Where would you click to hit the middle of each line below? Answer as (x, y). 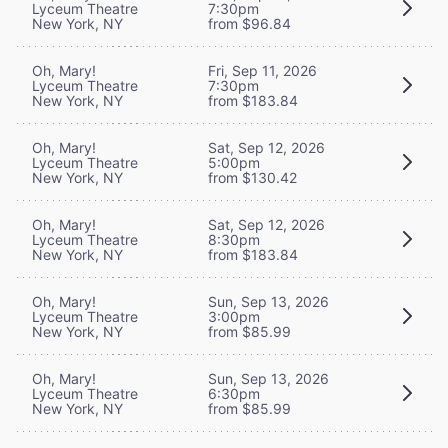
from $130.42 (252, 177)
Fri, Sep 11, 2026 (262, 70)
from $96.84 (249, 23)
